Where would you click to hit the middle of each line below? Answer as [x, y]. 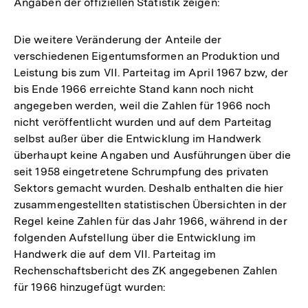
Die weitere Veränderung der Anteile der [118, 40]
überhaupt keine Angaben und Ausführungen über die [153, 155]
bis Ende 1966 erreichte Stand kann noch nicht [134, 89]
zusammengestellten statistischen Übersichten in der [151, 205]
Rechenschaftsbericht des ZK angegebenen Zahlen [146, 271]
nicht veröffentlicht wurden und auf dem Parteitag [143, 122]
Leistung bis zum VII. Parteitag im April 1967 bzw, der [151, 73]
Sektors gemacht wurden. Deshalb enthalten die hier [149, 188]
